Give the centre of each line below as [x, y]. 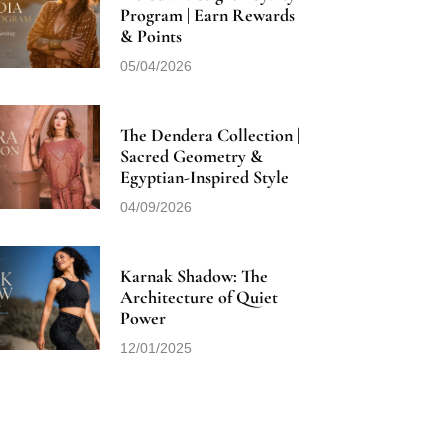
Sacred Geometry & [191, 156]
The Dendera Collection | [209, 135]
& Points [150, 36]
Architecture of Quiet [198, 297]
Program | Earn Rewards [207, 15]
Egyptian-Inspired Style [204, 177]
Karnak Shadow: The [193, 276]
